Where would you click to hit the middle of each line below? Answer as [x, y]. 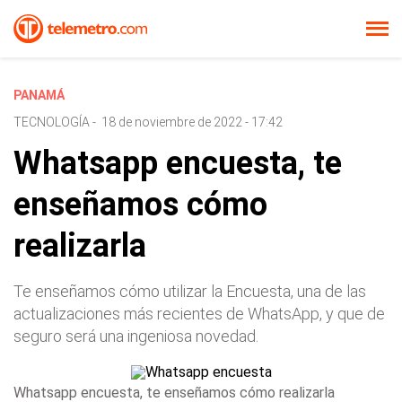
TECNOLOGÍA [52, 122]
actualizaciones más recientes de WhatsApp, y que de [199, 314]
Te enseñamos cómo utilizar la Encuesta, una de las [190, 291]
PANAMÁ [39, 95]
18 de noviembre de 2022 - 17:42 [192, 122]
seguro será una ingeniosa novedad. [136, 336]
